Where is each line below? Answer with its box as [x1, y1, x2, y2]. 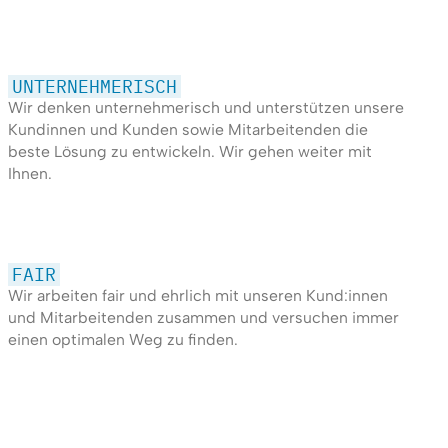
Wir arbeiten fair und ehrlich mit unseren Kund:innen [7, 286, 388, 306]
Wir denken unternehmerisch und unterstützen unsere [7, 98, 404, 118]
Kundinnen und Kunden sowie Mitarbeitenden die [7, 120, 368, 140]
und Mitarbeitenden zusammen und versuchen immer [7, 308, 399, 328]
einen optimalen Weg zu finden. [7, 330, 238, 350]
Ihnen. [7, 164, 52, 184]
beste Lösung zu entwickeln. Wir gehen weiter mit [7, 142, 372, 162]
